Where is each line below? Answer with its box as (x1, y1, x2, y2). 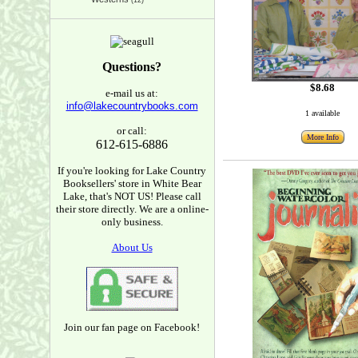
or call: (117, 125, 147, 137)
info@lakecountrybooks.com (66, 100, 198, 112)
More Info (306, 133, 339, 141)
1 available (305, 109, 340, 117)
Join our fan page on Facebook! (64, 321, 200, 333)
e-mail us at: (105, 87, 158, 99)
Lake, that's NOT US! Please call (62, 190, 201, 202)
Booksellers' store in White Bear (62, 177, 201, 189)
